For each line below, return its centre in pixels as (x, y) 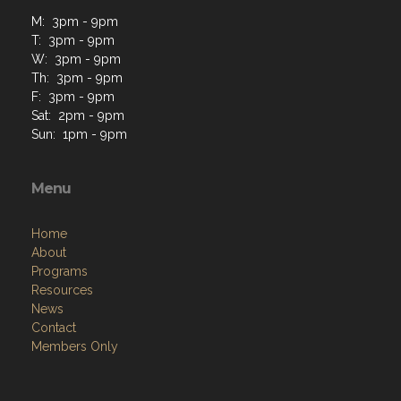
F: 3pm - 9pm (73, 97)
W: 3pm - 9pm (76, 59)
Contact (54, 328)
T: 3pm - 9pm (73, 40)
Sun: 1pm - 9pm (79, 134)
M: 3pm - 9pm (75, 21)
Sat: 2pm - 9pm (78, 115)
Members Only (75, 346)
